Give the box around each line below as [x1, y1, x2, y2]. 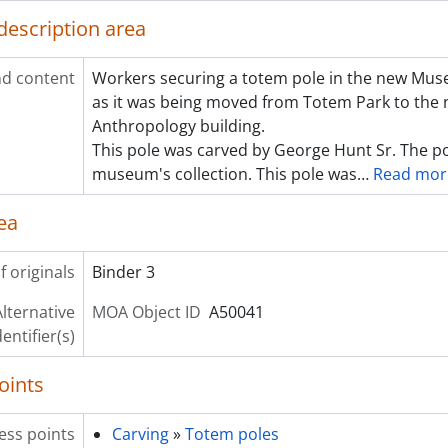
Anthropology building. [91, 115, 265, 137]
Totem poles [184, 423, 279, 445]
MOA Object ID [91, 301, 201, 323]
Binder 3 [91, 261, 155, 283]
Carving [111, 423, 169, 445]
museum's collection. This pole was [91, 163, 357, 185]
